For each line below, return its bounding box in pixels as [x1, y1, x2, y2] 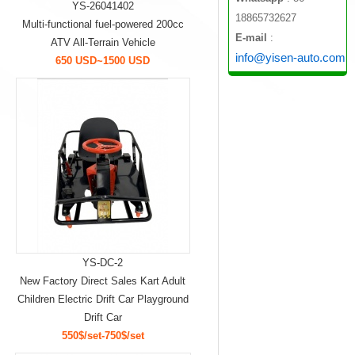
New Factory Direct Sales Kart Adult [20, 275, 185, 287]
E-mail [235, 32, 267, 44]
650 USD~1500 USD [55, 55, 150, 67]
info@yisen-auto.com [235, 51, 345, 64]
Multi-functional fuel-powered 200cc [21, 18, 184, 30]
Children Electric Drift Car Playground [17, 293, 189, 305]
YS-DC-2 [82, 257, 123, 269]
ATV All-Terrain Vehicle [50, 36, 155, 48]
